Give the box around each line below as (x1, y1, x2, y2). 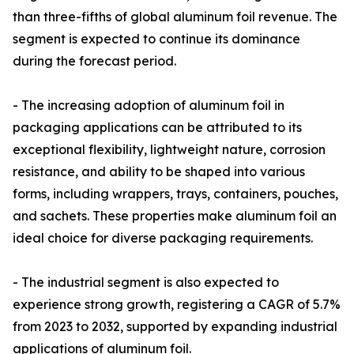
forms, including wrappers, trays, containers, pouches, (13, 186, 338, 202)
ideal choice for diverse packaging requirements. (13, 230, 313, 247)
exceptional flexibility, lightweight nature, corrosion (13, 141, 326, 158)
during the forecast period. (13, 53, 176, 70)
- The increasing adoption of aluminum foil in (13, 97, 284, 114)
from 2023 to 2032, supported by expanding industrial (13, 318, 337, 335)
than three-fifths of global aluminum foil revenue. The (13, 9, 337, 25)
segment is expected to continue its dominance (13, 31, 300, 47)
